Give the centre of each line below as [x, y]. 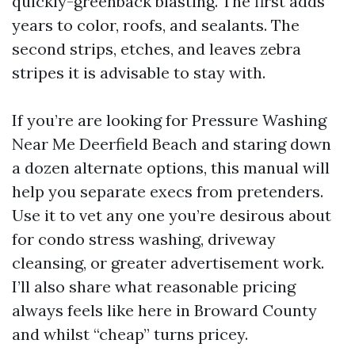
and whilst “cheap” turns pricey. [130, 334]
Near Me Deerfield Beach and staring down [172, 144]
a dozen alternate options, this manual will [171, 168]
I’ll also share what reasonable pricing [154, 286]
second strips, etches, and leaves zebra [157, 49]
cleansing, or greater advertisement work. [168, 263]
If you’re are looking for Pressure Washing [169, 120]
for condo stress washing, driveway [144, 239]
